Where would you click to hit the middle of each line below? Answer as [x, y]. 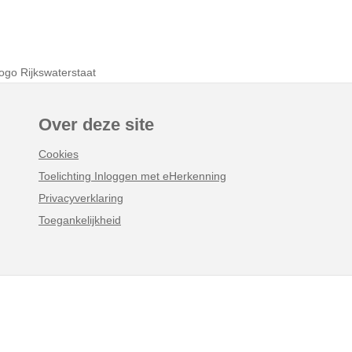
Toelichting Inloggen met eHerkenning [132, 176]
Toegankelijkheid [79, 220]
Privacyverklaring [81, 198]
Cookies [58, 154]
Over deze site [96, 124]
